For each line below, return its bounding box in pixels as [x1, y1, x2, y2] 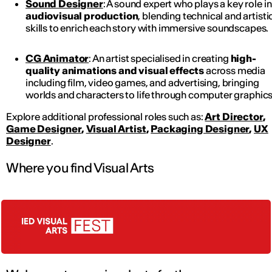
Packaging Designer [151, 122, 250, 135]
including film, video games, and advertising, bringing [25, 76, 259, 89]
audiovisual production [25, 9, 138, 22]
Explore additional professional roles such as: [6, 110, 205, 123]
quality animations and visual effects [25, 64, 205, 76]
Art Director [205, 110, 263, 123]
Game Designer [6, 122, 81, 135]
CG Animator [25, 52, 89, 64]
